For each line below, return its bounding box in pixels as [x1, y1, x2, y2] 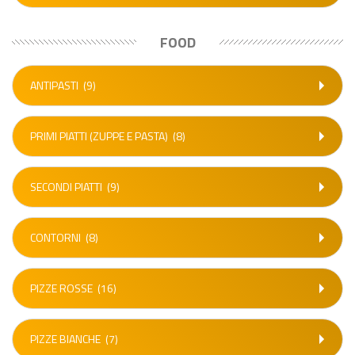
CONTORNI [30, 229, 81, 246]
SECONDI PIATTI [30, 178, 102, 195]
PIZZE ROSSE [30, 280, 93, 296]
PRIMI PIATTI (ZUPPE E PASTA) [30, 128, 168, 144]
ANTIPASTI [30, 77, 78, 94]
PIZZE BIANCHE [30, 330, 101, 347]
